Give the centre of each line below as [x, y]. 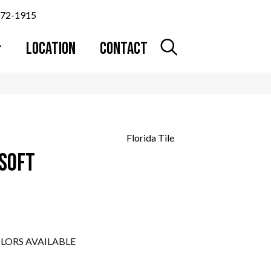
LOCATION [51, 49]
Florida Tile [150, 138]
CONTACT [124, 49]
